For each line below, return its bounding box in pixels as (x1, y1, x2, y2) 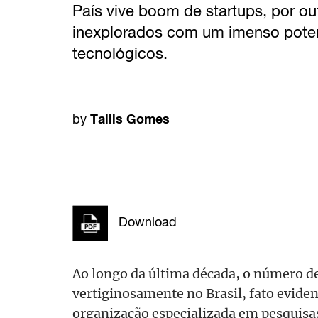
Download (119, 214, 177, 229)
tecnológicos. (72, 44, 168, 62)
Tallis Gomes (90, 111, 170, 126)
